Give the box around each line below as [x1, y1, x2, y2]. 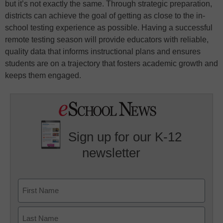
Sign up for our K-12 [68, 129, 182, 145]
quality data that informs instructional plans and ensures [5, 47, 201, 56]
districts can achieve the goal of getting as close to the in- [5, 11, 205, 20]
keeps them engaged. [5, 71, 81, 80]
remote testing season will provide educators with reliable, [5, 35, 209, 44]
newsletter [82, 145, 141, 160]
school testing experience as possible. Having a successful [5, 23, 213, 32]
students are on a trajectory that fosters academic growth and [5, 59, 218, 68]
